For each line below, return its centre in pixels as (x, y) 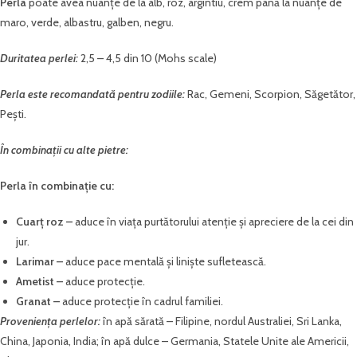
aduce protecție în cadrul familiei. (143, 302)
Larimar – (41, 262)
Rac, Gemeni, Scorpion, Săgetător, (271, 94)
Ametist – (41, 282)
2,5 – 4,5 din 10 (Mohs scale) (147, 59)
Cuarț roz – (45, 222)
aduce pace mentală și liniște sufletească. (166, 262)
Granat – (39, 302)
